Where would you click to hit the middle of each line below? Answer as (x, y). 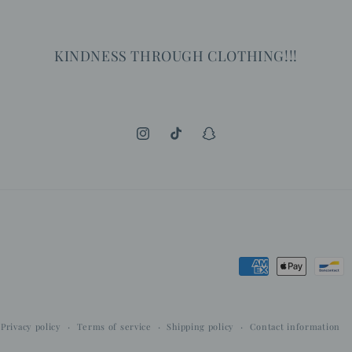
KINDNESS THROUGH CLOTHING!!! (176, 56)
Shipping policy (200, 326)
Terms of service (114, 326)
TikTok (187, 142)
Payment (265, 267)
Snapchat (225, 142)
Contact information (295, 326)
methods (264, 289)
